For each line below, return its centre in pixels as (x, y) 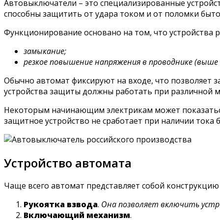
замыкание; (45, 51)
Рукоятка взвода (61, 205)
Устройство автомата (68, 163)
